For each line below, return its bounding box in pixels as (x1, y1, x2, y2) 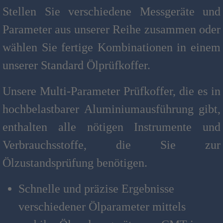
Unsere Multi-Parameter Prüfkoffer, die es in (2, 85, 221, 98)
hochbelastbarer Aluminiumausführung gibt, (2, 103, 221, 115)
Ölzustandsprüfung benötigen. (2, 156, 147, 169)
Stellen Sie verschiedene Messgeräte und (2, 5, 221, 18)
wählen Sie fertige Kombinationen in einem (2, 41, 221, 54)
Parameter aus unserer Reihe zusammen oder (2, 23, 221, 36)
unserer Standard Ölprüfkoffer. (2, 59, 150, 72)
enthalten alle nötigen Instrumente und (2, 120, 221, 133)
